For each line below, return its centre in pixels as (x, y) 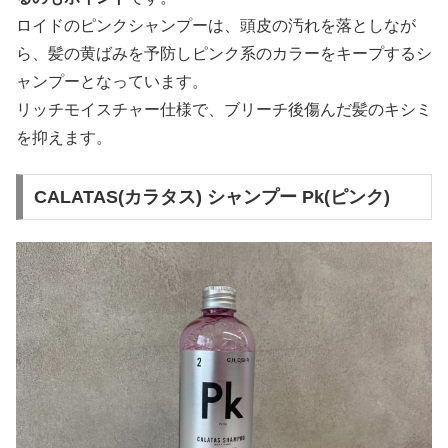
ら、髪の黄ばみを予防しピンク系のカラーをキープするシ (224, 53)
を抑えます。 (64, 137)
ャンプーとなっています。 (112, 81)
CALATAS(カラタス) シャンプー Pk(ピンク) (211, 196)
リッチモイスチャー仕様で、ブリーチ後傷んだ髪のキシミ (224, 109)
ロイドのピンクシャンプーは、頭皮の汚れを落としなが (216, 25)
